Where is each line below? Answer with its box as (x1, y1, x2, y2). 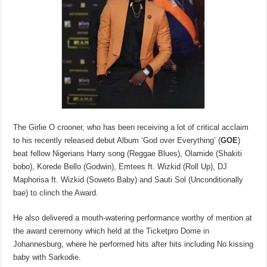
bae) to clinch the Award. (13, 188, 99, 198)
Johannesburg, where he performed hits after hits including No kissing (13, 240, 254, 249)
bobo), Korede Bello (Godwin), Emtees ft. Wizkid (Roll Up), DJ (13, 162, 228, 172)
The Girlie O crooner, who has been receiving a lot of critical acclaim (13, 123, 249, 132)
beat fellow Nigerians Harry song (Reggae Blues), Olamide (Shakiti (13, 149, 243, 159)
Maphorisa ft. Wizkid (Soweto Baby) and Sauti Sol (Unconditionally (13, 175, 244, 185)
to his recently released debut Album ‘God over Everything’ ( (13, 136, 221, 145)
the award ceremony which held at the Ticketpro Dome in (13, 226, 210, 236)
